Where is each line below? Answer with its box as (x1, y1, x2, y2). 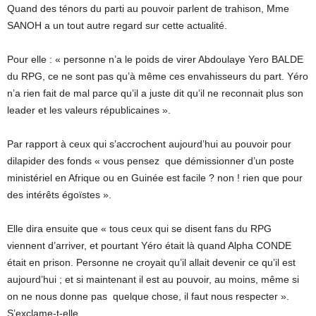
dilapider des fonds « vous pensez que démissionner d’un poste (7, 155, 294, 166)
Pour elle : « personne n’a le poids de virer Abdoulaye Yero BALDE (7, 54, 303, 65)
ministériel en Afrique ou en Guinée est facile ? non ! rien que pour (7, 172, 303, 183)
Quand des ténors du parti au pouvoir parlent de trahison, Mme (7, 3, 289, 14)
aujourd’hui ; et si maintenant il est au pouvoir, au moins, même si (7, 274, 299, 285)
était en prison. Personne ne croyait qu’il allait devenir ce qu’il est (7, 257, 296, 268)
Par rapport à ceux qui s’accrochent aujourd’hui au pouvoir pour (7, 138, 291, 150)
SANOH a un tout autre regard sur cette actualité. (7, 20, 227, 31)
